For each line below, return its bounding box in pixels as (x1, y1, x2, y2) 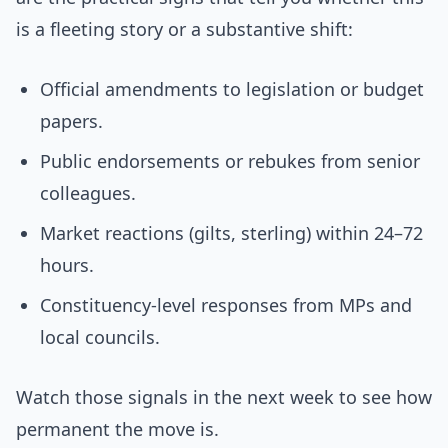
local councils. (40, 325, 160, 350)
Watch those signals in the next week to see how (16, 385, 432, 410)
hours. (40, 253, 94, 278)
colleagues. (40, 181, 136, 206)
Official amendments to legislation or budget (40, 77, 424, 102)
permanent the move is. (16, 417, 219, 442)
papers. (40, 109, 103, 134)
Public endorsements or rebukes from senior (40, 149, 420, 174)
